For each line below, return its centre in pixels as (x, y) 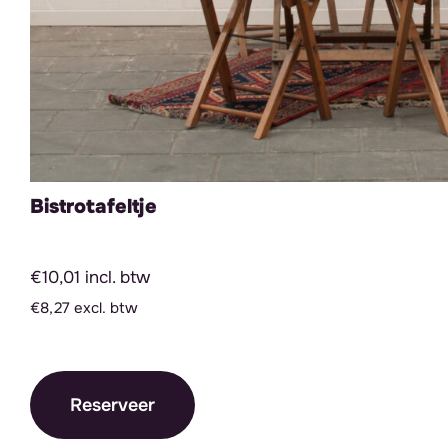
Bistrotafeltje (93, 207)
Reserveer (112, 405)
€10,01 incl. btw (90, 277)
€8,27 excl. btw (84, 308)
